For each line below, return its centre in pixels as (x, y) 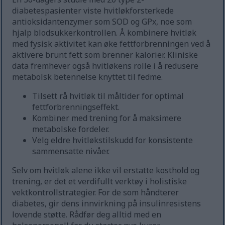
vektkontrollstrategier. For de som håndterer (96, 193)
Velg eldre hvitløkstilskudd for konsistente (113, 140)
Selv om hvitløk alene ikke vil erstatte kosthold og (106, 171)
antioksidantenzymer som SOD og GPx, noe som (102, 22)
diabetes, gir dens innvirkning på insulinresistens (107, 204)
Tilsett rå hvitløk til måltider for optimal (108, 96)
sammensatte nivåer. (71, 151)
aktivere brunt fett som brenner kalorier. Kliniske (105, 55)
